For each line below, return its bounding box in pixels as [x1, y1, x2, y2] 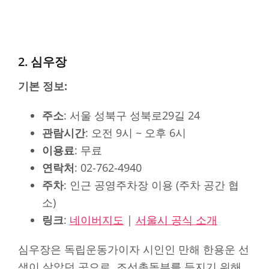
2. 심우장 [18, 53, 67, 70]
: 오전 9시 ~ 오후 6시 [85, 125, 186, 141]
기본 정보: [18, 79, 67, 94]
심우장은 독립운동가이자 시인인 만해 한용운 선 [18, 242, 249, 257]
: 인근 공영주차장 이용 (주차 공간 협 [64, 178, 239, 193]
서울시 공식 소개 [136, 213, 217, 228]
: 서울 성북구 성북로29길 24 [64, 108, 200, 123]
